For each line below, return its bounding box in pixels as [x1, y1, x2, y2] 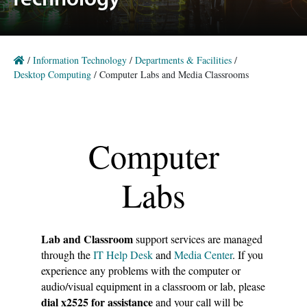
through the [41, 247, 93, 262]
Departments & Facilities [135, 53, 232, 66]
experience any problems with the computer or [41, 263, 241, 278]
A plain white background [10, 109, 123, 123]
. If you [232, 247, 263, 262]
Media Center [174, 247, 232, 262]
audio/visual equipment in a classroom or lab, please [41, 279, 265, 293]
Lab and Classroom [41, 231, 136, 247]
